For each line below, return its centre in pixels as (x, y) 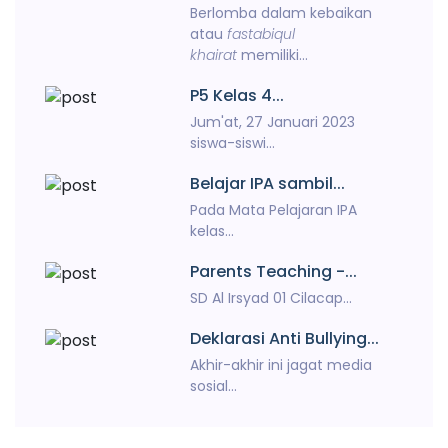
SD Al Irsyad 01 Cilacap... (271, 298)
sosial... (214, 386)
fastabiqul (259, 34)
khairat (214, 55)
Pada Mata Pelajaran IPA (274, 210)
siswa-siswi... (233, 143)
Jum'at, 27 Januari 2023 (273, 122)
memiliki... (273, 55)
